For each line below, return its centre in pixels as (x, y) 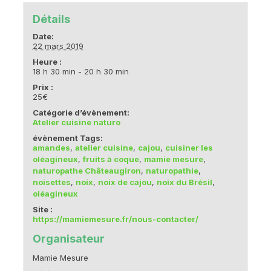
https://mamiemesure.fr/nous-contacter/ (115, 219)
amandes (51, 147)
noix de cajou (125, 182)
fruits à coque (111, 159)
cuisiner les (189, 147)
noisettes (51, 182)
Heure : (47, 61)
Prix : (43, 87)
